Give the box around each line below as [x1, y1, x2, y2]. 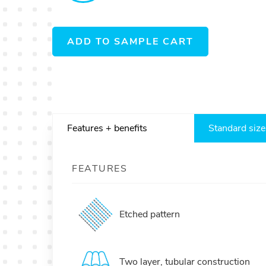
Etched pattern [119, 208, 180, 221]
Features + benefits [67, 122, 147, 135]
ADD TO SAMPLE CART [67, 35, 194, 48]
